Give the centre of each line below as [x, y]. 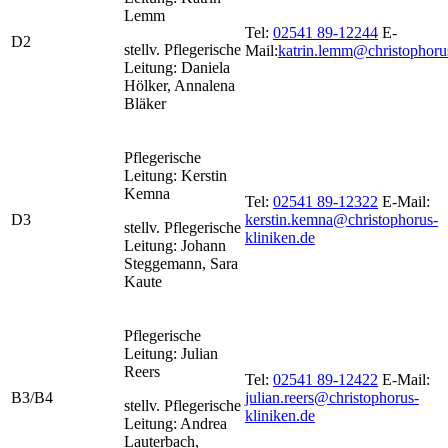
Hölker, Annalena [179, 85]
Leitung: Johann [175, 245]
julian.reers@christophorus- [332, 397]
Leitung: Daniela [177, 67]
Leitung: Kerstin [175, 175]
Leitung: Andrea [175, 423]
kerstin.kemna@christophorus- [341, 219]
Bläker [145, 103]
